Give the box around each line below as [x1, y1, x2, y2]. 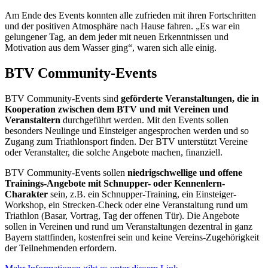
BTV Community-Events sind [5, 93, 121, 104]
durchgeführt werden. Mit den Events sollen [60, 115, 229, 126]
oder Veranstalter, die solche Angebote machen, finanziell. [5, 147, 223, 158]
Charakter [5, 189, 48, 200]
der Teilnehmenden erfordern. [5, 243, 117, 254]
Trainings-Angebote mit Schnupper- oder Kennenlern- [5, 178, 225, 189]
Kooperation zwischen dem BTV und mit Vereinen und [5, 104, 229, 115]
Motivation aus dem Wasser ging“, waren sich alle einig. [5, 42, 217, 53]
